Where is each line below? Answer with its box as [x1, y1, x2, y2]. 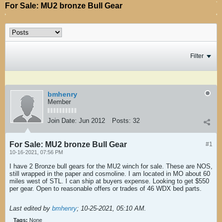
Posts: [112, 117, 131, 124]
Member [48, 98, 71, 106]
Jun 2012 [79, 117, 105, 124]
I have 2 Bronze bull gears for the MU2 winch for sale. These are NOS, [9, 163, 213, 170]
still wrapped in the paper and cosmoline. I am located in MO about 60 [9, 170, 210, 177]
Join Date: [48, 117, 77, 124]
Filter [190, 53, 204, 59]
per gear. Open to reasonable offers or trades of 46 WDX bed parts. [9, 185, 202, 192]
